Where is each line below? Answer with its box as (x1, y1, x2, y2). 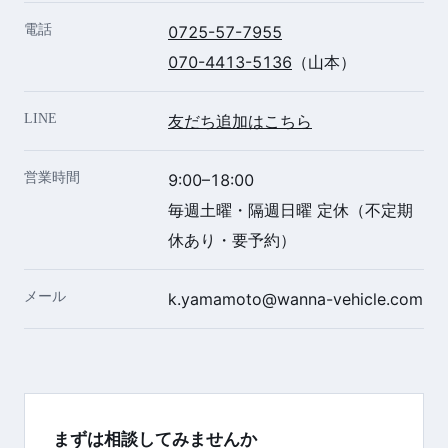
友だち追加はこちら (168, 110, 312, 131)
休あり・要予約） (168, 229, 296, 250)
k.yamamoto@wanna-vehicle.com (168, 288, 423, 309)
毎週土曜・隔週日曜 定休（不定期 (168, 199, 413, 220)
